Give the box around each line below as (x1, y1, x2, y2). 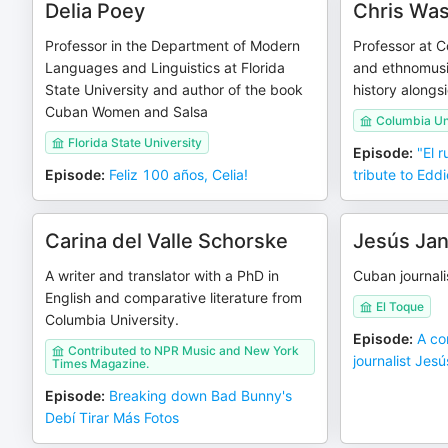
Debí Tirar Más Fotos (45, 409, 179, 426)
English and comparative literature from (45, 289, 302, 306)
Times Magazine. (52, 356, 149, 371)
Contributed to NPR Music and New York (68, 343, 299, 358)
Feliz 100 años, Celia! (109, 166, 248, 183)
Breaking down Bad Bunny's (109, 387, 292, 404)
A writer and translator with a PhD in (45, 267, 279, 284)
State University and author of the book (45, 81, 303, 98)
